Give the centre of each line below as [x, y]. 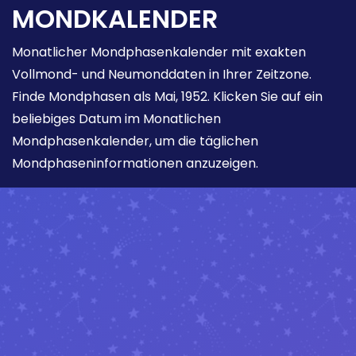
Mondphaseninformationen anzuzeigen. [135, 163]
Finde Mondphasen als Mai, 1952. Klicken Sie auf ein [167, 96]
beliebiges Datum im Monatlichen [116, 118]
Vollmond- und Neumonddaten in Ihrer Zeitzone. [162, 74]
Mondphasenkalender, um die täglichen [135, 141]
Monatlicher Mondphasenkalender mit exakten [159, 52]
